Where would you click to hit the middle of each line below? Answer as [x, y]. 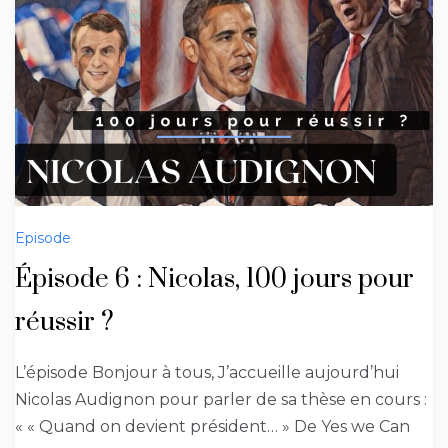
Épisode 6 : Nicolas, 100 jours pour [214, 279]
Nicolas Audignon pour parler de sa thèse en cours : [221, 399]
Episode [43, 237]
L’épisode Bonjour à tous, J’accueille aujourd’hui [207, 372]
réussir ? [64, 322]
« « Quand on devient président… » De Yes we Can [212, 426]
